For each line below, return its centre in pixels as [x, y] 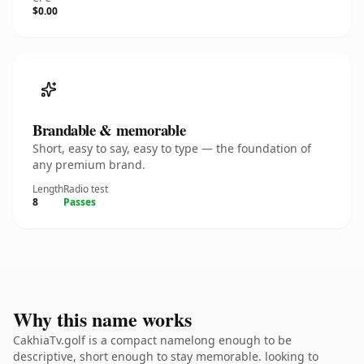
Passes [80, 202]
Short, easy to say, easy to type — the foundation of [172, 148]
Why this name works [102, 319]
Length [48, 189]
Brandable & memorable [109, 130]
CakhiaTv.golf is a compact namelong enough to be [152, 340]
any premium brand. [89, 165]
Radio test [86, 189]
